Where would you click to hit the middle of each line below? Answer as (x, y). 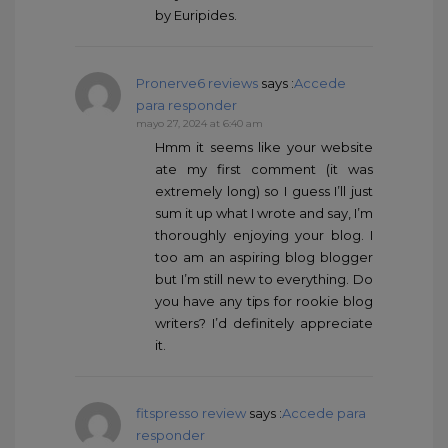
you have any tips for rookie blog (264, 301)
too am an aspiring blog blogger (264, 257)
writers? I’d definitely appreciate (264, 323)
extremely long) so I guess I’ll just (264, 191)
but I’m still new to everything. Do (264, 279)
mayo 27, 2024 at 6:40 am (199, 124)
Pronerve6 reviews (197, 83)
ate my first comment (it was (264, 169)
